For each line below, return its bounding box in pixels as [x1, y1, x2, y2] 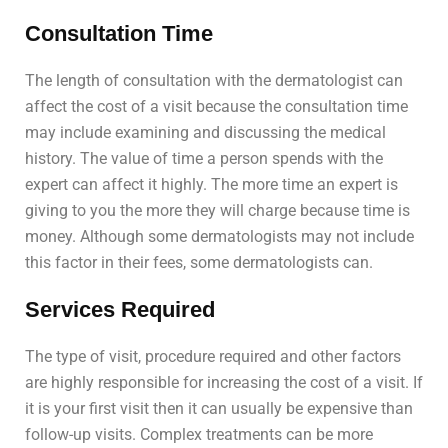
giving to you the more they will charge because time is [25, 201, 410, 221]
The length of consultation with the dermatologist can [25, 71, 403, 91]
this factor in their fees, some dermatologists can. [25, 253, 373, 273]
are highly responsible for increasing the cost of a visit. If [25, 373, 423, 393]
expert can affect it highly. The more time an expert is [25, 175, 398, 195]
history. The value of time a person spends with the [25, 149, 383, 169]
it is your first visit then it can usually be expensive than [25, 399, 413, 419]
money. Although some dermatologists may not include [25, 227, 414, 247]
